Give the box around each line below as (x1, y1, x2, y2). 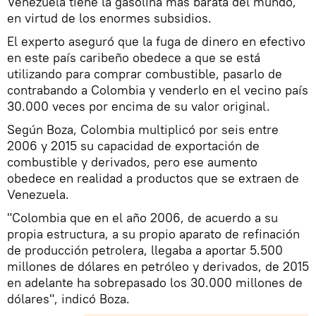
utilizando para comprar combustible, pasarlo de (7, 66, 282, 83)
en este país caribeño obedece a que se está (7, 49, 260, 66)
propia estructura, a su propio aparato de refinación (7, 226, 300, 243)
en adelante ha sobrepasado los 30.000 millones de (7, 274, 303, 291)
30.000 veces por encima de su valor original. (7, 98, 270, 115)
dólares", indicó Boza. (7, 291, 130, 308)
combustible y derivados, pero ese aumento (7, 154, 257, 171)
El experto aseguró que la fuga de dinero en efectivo (7, 33, 305, 50)
